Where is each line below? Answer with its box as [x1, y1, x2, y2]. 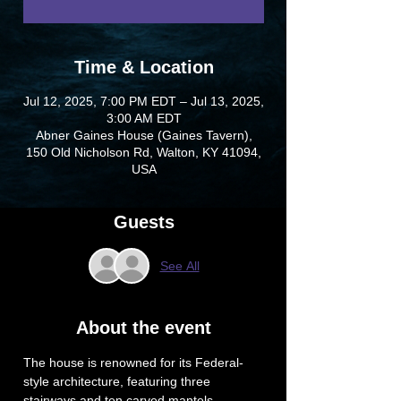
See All [159, 258, 200, 273]
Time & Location [73, 57, 214, 77]
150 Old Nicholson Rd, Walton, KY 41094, [26, 145, 261, 159]
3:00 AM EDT [106, 111, 182, 125]
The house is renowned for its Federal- [23, 355, 243, 370]
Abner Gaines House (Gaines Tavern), [35, 128, 252, 142]
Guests [113, 212, 175, 232]
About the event [76, 318, 211, 337]
